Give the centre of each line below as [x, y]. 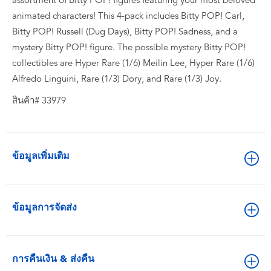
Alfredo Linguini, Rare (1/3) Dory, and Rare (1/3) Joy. [117, 79]
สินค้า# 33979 [39, 100]
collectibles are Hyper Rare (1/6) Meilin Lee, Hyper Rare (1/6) [133, 63]
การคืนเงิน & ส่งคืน [53, 259]
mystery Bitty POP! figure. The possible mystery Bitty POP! [129, 47]
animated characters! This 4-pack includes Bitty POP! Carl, [128, 16]
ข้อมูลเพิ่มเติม [41, 156]
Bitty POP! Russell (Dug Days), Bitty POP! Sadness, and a [125, 31]
